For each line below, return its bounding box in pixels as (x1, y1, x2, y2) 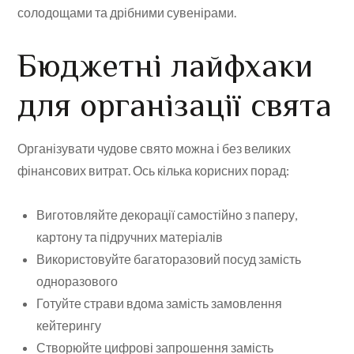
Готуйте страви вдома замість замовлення (36, 296, 283, 311)
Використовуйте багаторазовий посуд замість (36, 251, 302, 267)
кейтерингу (36, 318, 102, 333)
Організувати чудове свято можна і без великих (17, 141, 292, 156)
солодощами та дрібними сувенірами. (17, 5, 237, 21)
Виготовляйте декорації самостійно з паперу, (36, 207, 298, 223)
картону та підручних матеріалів (36, 229, 224, 245)
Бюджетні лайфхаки (17, 47, 314, 85)
